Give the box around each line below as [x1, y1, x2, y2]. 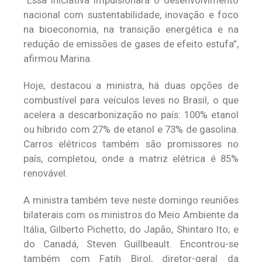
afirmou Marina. [23, 53, 92, 64]
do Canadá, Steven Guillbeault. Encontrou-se [23, 238, 239, 250]
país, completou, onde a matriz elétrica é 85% [23, 153, 239, 164]
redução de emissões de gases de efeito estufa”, [23, 38, 239, 50]
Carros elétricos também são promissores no [23, 138, 239, 150]
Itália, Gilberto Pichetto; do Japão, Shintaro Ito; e [23, 223, 239, 235]
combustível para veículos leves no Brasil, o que [23, 94, 239, 106]
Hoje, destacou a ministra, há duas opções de [23, 80, 239, 91]
